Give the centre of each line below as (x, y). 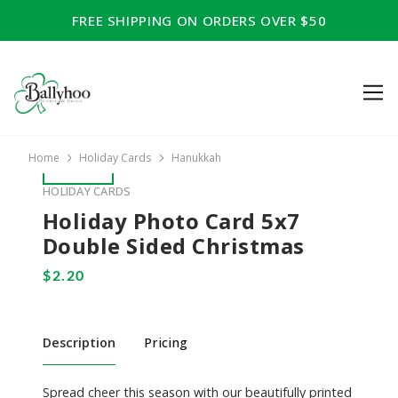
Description (79, 342)
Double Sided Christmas (174, 246)
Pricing (166, 342)
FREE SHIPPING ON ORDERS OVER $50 (199, 20)
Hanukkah (196, 158)
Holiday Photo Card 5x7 (171, 221)
